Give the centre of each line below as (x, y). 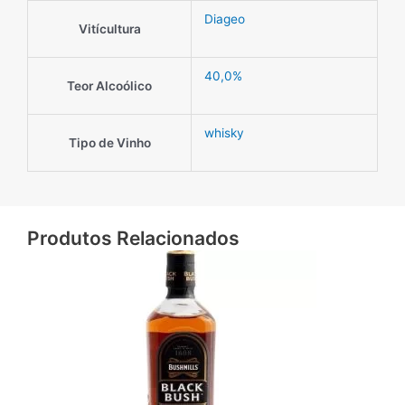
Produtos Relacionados (133, 238)
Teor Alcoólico (109, 86)
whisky (224, 133)
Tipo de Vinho (109, 143)
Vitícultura (109, 29)
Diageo (224, 19)
